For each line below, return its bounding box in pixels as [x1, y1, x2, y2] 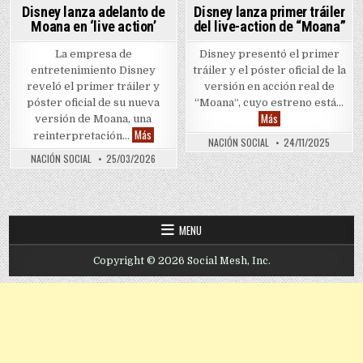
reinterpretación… [32, 129, 132, 142]
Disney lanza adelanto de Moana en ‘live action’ [150, 125, 341, 142]
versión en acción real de [203, 79, 335, 92]
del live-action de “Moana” [193, 17, 346, 35]
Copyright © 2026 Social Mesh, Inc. [92, 254, 271, 267]
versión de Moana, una [35, 112, 152, 125]
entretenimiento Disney [31, 63, 156, 76]
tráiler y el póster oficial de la [192, 63, 346, 76]
